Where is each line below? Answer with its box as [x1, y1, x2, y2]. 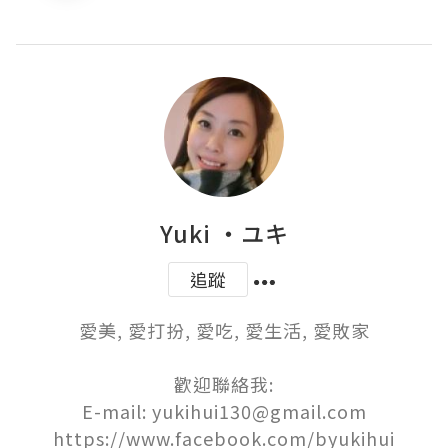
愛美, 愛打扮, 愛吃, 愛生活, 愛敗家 [78, 317, 370, 344]
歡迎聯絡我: [174, 371, 274, 398]
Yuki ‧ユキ [159, 216, 289, 251]
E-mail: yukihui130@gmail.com [81, 398, 367, 425]
